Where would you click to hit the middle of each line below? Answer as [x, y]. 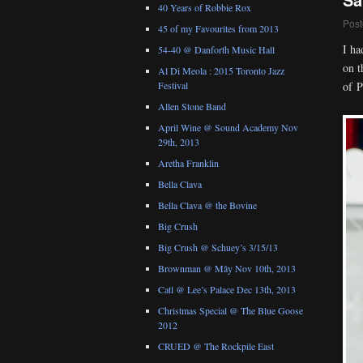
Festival [173, 85]
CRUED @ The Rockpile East [216, 346]
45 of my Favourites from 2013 [218, 29]
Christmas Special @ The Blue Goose [231, 311]
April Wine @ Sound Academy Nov [228, 128]
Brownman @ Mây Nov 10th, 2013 [227, 269]
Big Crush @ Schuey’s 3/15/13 [218, 248]
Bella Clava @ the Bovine [207, 205]
